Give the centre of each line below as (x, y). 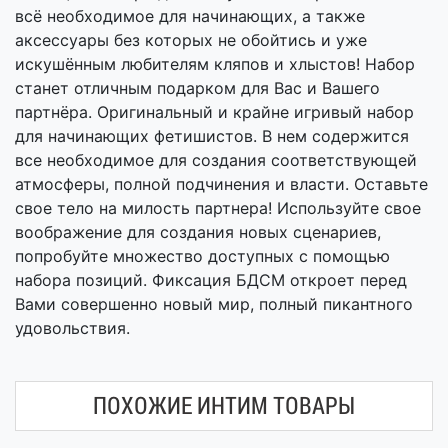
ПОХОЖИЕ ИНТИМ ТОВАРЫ (224, 406)
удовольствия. (72, 328)
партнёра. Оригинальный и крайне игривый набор (214, 112)
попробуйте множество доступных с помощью (202, 256)
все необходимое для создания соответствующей (216, 160)
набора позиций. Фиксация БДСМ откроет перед (211, 280)
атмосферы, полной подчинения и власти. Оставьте (221, 184)
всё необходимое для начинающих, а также (190, 16)
